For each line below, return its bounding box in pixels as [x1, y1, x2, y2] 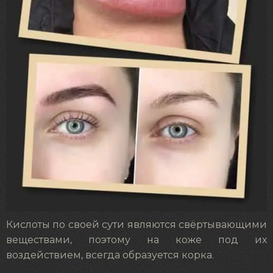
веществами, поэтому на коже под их [6, 235, 267, 245]
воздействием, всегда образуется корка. [6, 250, 214, 260]
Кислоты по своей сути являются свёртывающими [6, 219, 267, 230]
